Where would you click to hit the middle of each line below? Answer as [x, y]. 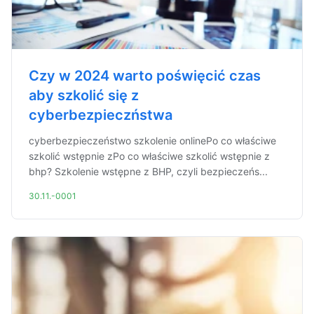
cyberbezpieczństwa [101, 115]
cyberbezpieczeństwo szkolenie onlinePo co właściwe [152, 141]
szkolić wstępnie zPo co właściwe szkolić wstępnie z [149, 156]
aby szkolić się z [84, 95]
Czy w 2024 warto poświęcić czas [145, 76]
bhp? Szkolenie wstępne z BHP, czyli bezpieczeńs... [148, 171]
